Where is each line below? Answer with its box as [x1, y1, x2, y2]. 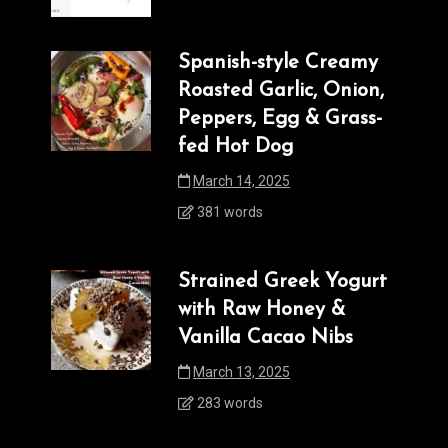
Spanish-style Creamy [178, 53, 378, 74]
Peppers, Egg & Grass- [178, 109, 382, 130]
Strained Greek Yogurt [178, 272, 387, 293]
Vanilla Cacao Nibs [178, 328, 353, 349]
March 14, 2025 [193, 173, 290, 190]
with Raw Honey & [178, 300, 345, 321]
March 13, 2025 [193, 364, 290, 381]
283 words [194, 395, 263, 412]
